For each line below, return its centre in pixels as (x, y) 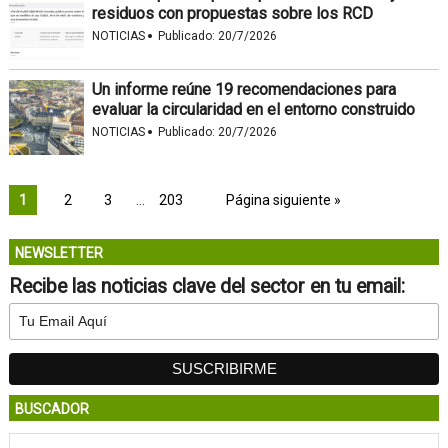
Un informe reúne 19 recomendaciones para (243, 89)
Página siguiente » (283, 199)
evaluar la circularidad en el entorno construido (253, 109)
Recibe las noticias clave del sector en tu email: (206, 286)
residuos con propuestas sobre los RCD (232, 13)
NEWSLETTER (58, 252)
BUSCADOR (51, 408)
